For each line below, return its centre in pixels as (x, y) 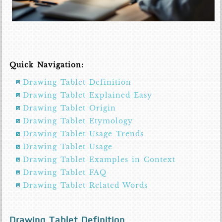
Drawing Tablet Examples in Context (99, 160)
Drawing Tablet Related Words (85, 186)
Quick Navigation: (47, 65)
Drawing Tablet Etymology (78, 121)
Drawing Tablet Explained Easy (88, 95)
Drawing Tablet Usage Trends (83, 134)
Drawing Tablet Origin (70, 108)
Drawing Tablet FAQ (65, 173)
